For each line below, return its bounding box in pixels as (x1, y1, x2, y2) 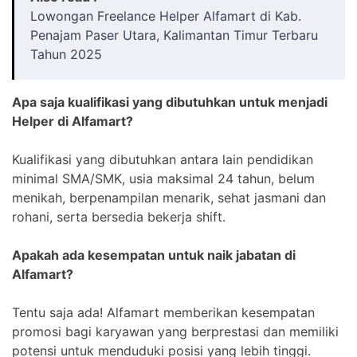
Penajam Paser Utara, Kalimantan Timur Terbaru (30, 26, 318, 43)
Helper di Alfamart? (12, 112, 133, 129)
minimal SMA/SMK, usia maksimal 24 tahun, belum (12, 170, 315, 186)
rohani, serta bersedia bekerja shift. (12, 208, 226, 225)
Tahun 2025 (30, 45, 102, 62)
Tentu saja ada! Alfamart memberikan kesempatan (12, 304, 315, 320)
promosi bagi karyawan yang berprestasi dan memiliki (12, 323, 339, 339)
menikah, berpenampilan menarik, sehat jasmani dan (12, 189, 326, 206)
